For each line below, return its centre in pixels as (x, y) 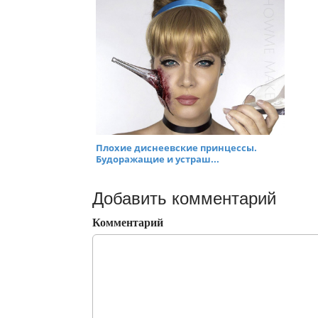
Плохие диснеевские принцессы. (176, 148)
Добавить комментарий (184, 199)
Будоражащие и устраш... (158, 159)
